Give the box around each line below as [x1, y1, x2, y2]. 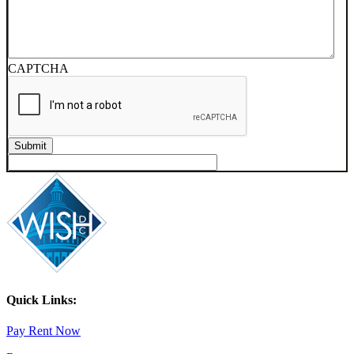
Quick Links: [6, 293, 77, 307]
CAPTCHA [8, 61, 69, 75]
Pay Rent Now [6, 324, 81, 338]
